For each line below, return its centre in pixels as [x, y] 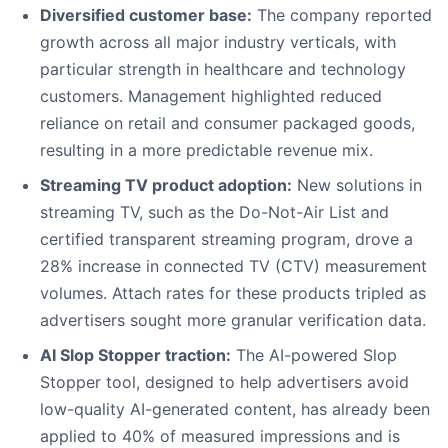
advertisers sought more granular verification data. [233, 320]
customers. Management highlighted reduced [211, 96]
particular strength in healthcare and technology [223, 69]
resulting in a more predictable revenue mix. [206, 150]
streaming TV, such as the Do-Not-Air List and [214, 212]
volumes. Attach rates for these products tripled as [233, 293]
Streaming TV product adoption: [166, 185]
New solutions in [357, 185]
